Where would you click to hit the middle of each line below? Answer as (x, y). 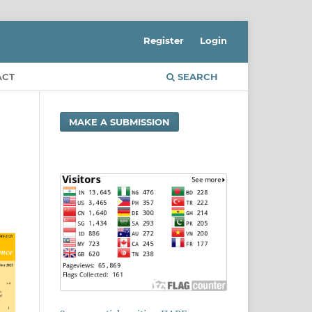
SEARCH (196, 76)
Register (164, 40)
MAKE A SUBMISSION (120, 122)
